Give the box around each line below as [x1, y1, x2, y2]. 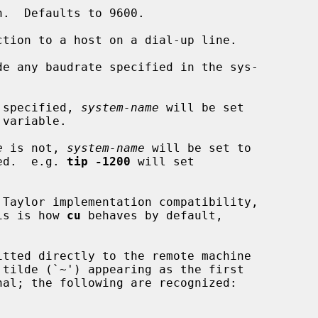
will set [131, 154, 194, 168]
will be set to [145, 141, 251, 155]
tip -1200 [67, 154, 131, 168]
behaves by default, [81, 208, 223, 222]
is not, [3, 141, 67, 155]
